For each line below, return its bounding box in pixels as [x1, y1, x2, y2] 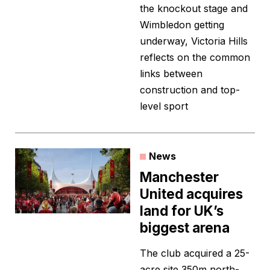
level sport [140, 100, 188, 113]
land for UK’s [140, 202, 224, 219]
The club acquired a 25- [140, 247, 250, 260]
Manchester [140, 169, 219, 186]
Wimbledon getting [140, 19, 224, 31]
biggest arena [140, 219, 230, 236]
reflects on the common [140, 51, 250, 64]
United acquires [140, 186, 243, 202]
